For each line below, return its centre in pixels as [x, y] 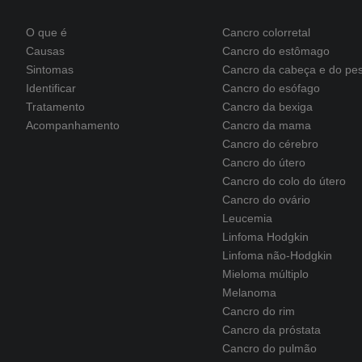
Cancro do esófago [271, 88]
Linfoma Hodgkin [265, 237]
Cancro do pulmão [269, 348]
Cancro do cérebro [270, 144]
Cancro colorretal [266, 32]
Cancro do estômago [276, 51]
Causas [45, 51]
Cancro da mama [266, 125]
